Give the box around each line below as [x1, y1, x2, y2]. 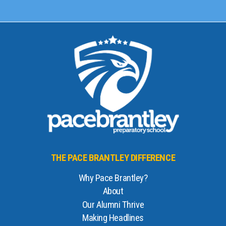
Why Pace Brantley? [78, 172, 148, 184]
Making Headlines [82, 212, 144, 223]
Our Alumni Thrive [82, 199, 144, 210]
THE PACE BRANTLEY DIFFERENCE [50, 152, 176, 163]
